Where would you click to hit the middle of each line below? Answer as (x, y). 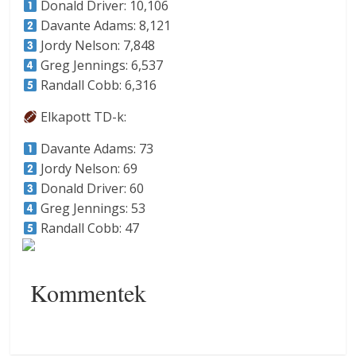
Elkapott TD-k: (81, 117)
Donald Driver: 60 (90, 189)
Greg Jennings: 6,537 (100, 66)
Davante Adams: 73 (95, 149)
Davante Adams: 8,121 (104, 26)
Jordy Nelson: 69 (87, 169)
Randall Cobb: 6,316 (97, 85)
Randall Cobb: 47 (88, 228)
